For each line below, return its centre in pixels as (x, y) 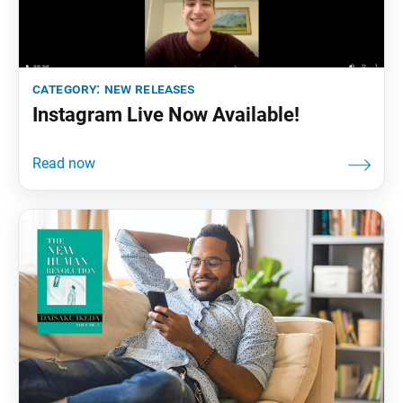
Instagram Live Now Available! (166, 114)
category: (68, 88)
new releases (149, 88)
